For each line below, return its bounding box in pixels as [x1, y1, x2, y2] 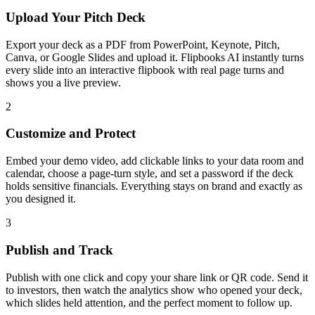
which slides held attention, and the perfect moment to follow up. [6, 296, 292, 309]
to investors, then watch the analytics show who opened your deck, [6, 283, 302, 296]
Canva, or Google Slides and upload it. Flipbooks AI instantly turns [6, 51, 304, 63]
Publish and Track [6, 242, 113, 257]
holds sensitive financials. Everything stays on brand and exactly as [6, 180, 302, 193]
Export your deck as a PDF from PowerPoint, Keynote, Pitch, [6, 38, 280, 51]
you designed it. [6, 193, 76, 205]
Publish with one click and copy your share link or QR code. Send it [6, 271, 308, 283]
